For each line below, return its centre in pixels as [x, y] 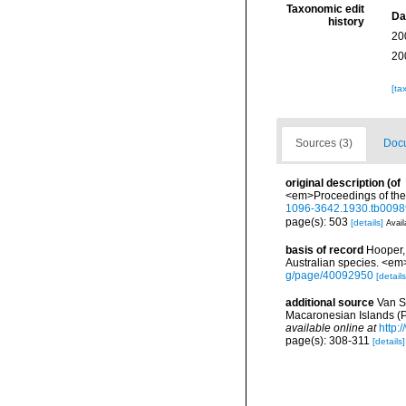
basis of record [324, 250]
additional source [330, 303]
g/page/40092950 [329, 275]
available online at [331, 329]
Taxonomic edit [325, 9]
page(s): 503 [318, 222]
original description [335, 183]
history [346, 22]
